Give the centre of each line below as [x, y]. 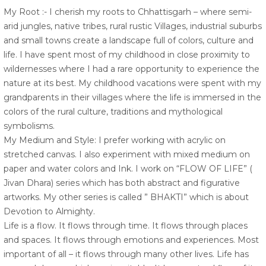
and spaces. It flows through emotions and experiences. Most [131, 240]
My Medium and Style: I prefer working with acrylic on [115, 140]
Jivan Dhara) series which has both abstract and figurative [122, 183]
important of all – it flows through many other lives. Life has [126, 254]
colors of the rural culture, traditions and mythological [113, 112]
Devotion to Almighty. [49, 212]
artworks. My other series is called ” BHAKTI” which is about [126, 197]
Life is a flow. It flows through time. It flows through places [126, 226]
